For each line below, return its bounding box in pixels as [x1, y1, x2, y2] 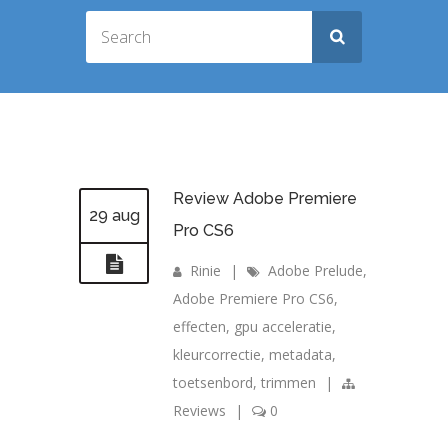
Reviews [173, 401, 226, 421]
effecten [173, 317, 226, 337]
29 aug [88, 206, 140, 226]
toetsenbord [173, 373, 253, 393]
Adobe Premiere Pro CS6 [173, 289, 334, 309]
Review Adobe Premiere [173, 189, 357, 209]
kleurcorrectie [173, 345, 261, 365]
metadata [269, 345, 332, 365]
